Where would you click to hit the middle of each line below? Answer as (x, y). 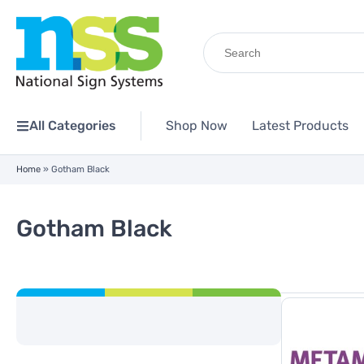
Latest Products (300, 126)
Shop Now (197, 126)
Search (224, 38)
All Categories (73, 126)
